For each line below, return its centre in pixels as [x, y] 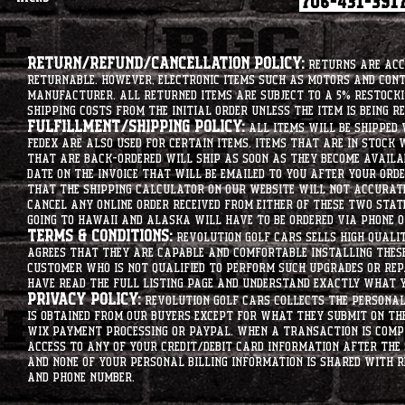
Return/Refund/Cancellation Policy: [166, 64]
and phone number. [81, 378]
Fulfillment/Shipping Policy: [136, 127]
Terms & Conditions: [100, 237]
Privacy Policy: [84, 300]
